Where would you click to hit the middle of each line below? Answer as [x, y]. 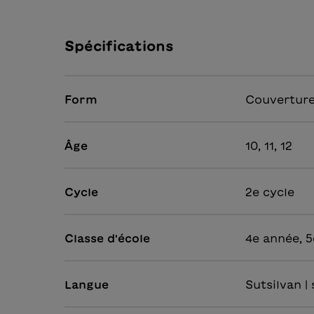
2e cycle [270, 192]
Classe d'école [107, 239]
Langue [87, 285]
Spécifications [119, 46]
